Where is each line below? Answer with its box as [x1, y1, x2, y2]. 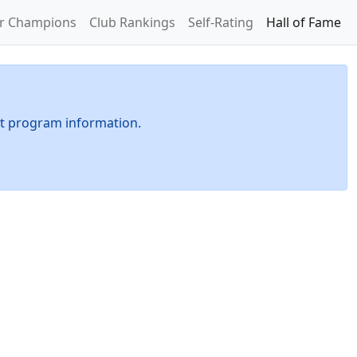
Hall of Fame [266, 14, 341, 31]
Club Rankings [89, 14, 175, 31]
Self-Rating [188, 14, 253, 31]
